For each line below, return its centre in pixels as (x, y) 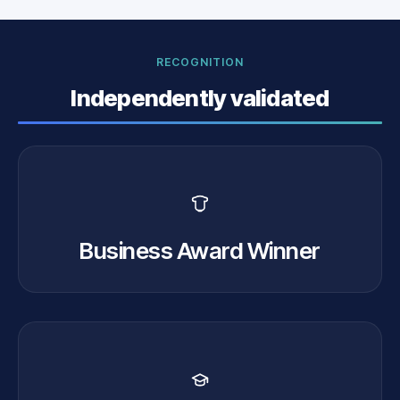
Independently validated (200, 97)
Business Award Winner (200, 250)
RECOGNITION (200, 62)
